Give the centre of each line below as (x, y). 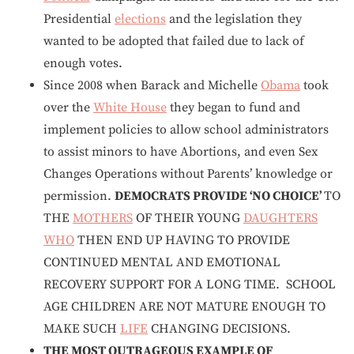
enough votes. (83, 63)
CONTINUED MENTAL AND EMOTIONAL (162, 262)
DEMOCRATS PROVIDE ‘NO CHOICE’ (219, 196)
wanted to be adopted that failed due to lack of (174, 41)
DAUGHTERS (281, 218)
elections (140, 19)
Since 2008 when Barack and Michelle (152, 85)
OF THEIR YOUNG (188, 218)
